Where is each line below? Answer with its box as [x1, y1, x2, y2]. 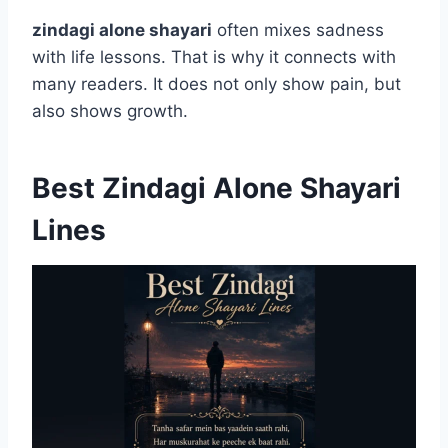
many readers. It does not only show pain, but [32, 74, 401, 95]
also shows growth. [32, 101, 188, 122]
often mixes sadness [212, 20, 384, 41]
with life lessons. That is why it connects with [32, 47, 396, 68]
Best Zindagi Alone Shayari [32, 171, 401, 206]
